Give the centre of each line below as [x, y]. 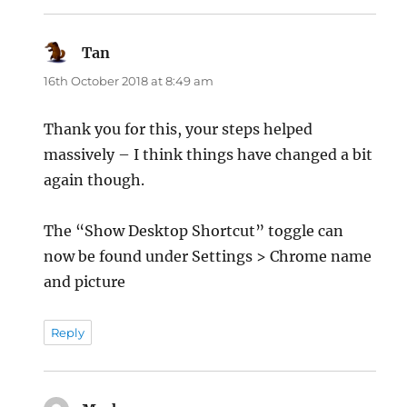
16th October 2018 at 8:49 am [129, 80]
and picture [85, 281]
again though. [94, 179]
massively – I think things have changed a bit [208, 154]
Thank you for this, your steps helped [179, 129]
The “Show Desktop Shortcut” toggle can [194, 230]
